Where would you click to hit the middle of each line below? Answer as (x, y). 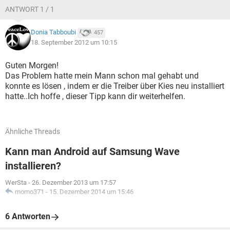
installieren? (33, 166)
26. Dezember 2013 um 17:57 (74, 183)
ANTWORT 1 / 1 (30, 9)
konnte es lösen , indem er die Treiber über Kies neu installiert (115, 86)
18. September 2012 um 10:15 (74, 42)
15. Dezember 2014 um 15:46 (91, 192)
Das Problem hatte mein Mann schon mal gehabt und (102, 76)
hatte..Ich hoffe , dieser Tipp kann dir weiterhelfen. (95, 96)
